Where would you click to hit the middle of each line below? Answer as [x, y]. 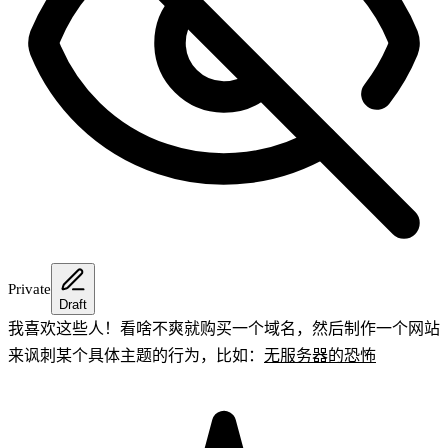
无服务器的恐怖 [320, 355]
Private [29, 289]
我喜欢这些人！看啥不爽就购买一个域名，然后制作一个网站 [224, 328]
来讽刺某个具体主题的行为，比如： [136, 355]
